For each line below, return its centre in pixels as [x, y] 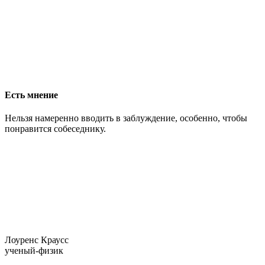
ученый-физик [34, 251]
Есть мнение [31, 95]
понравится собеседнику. [55, 129]
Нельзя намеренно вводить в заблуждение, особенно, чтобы [126, 118]
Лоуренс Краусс [37, 240]
